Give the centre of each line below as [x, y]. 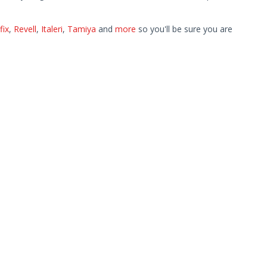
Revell [25, 29]
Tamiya [81, 29]
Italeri [52, 29]
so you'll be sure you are [184, 29]
